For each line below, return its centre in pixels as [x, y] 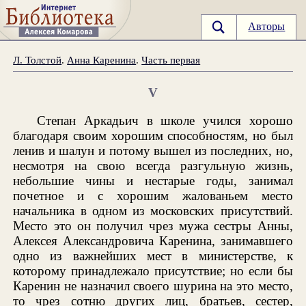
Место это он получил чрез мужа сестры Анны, [153, 225]
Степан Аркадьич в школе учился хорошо [165, 120]
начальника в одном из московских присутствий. [153, 210]
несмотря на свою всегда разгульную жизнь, [153, 165]
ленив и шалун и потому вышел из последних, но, [153, 150]
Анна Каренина [102, 59]
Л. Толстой [38, 59]
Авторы [267, 27]
